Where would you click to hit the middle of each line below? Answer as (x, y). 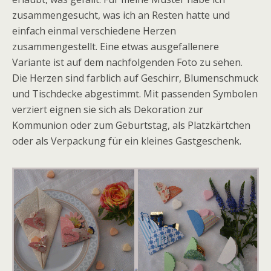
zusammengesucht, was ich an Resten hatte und (121, 15)
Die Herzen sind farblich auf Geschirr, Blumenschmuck (135, 78)
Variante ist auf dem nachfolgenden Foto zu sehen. (127, 62)
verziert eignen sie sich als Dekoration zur (108, 109)
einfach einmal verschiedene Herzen (94, 31)
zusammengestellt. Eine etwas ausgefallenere (116, 47)
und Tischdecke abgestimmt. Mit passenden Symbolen (135, 94)
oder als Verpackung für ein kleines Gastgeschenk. (127, 141)
